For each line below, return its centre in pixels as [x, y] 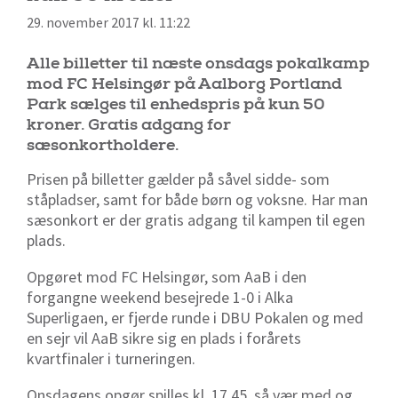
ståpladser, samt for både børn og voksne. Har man [197, 199]
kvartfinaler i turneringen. [111, 358]
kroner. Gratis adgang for [129, 124]
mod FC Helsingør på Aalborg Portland [184, 84]
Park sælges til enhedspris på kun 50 [176, 104]
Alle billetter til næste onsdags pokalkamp [198, 63]
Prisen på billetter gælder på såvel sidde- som [178, 179]
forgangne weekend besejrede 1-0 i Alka [160, 297]
